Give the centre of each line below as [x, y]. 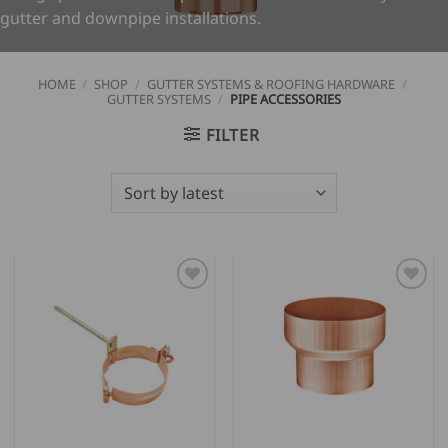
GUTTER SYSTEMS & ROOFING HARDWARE [270, 83]
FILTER [232, 134]
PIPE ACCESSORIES [283, 98]
